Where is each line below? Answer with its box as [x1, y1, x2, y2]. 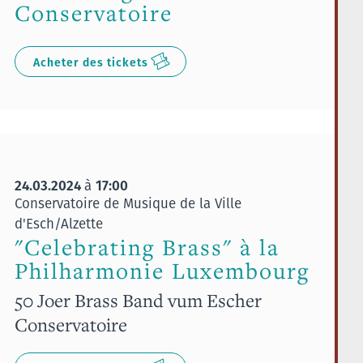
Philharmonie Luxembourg [14, 256, 310, 285]
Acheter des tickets [32, 53, 148, 70]
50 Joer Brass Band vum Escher [14, 288, 262, 312]
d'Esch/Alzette [14, 213, 103, 233]
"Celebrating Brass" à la [14, 233, 280, 262]
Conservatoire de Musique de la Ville [14, 193, 241, 213]
